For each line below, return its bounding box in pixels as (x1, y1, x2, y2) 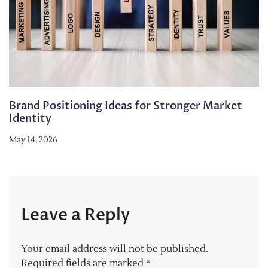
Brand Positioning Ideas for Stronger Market (9, 99, 242, 114)
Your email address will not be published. (21, 243, 208, 255)
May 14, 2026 (9, 135, 57, 146)
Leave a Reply (21, 203, 130, 227)
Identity (9, 111, 51, 127)
